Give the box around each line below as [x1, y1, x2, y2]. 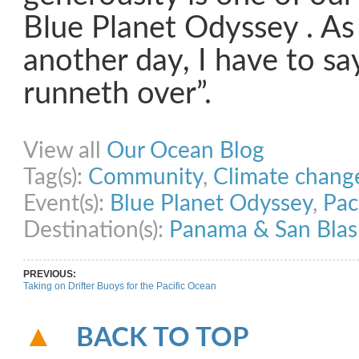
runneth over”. [23, 79, 212, 109]
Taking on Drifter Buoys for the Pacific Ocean [23, 280, 216, 292]
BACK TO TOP [76, 325, 248, 351]
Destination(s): [23, 219, 169, 241]
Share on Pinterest [200, 123, 290, 134]
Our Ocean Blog [107, 139, 264, 162]
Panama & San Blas [169, 219, 357, 241]
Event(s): [23, 192, 110, 215]
